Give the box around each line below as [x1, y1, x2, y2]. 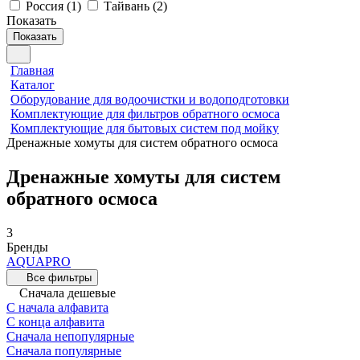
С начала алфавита [6, 300, 108, 314]
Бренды [6, 239, 48, 254]
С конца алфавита [6, 314, 104, 329]
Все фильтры [27, 271, 92, 284]
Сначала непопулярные [6, 329, 134, 343]
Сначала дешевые [19, 285, 119, 300]
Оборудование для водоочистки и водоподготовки [10, 92, 289, 106]
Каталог [10, 78, 55, 92]
